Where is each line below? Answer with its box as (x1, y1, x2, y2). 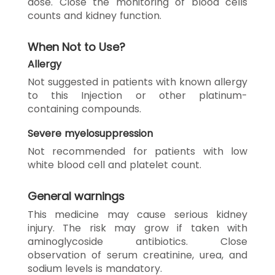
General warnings (28, 188, 125, 204)
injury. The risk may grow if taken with (28, 220, 247, 235)
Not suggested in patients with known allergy (28, 74, 247, 89)
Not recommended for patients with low (28, 144, 247, 158)
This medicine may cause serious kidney (28, 207, 247, 222)
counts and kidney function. (28, 8, 161, 23)
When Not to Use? (28, 39, 125, 55)
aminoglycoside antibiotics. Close (28, 234, 247, 249)
